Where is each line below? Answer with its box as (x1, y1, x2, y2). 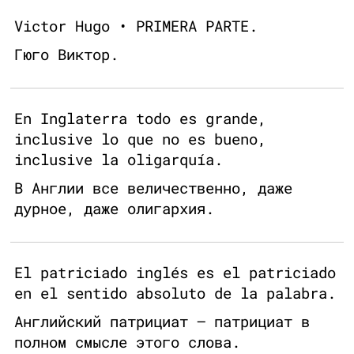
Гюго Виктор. (14, 44, 119, 65)
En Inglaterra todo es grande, (14, 108, 266, 129)
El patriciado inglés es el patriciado (14, 262, 336, 283)
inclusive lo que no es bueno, (14, 129, 266, 149)
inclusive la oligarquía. (14, 149, 223, 170)
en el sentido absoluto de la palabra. (14, 283, 336, 303)
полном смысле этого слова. (14, 332, 240, 352)
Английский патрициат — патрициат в (14, 311, 310, 332)
